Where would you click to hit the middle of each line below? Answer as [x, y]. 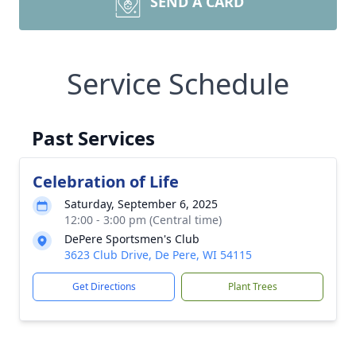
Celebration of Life [106, 182]
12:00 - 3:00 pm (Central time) [143, 220]
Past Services [93, 138]
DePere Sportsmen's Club [132, 239]
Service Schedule [178, 84]
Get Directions [104, 286]
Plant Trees [252, 286]
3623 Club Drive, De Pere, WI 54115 [158, 255]
